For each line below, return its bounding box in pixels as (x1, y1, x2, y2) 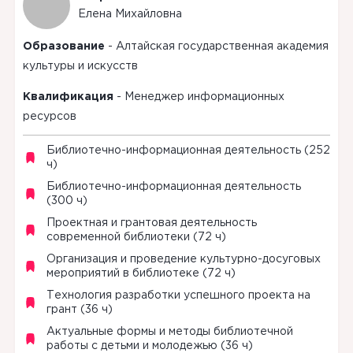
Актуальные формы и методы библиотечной (46, 326, 293, 336)
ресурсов (22, 111, 76, 121)
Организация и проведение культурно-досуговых (46, 254, 321, 264)
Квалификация (22, 91, 113, 102)
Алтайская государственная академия (115, 41, 329, 51)
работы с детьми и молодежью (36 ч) (46, 340, 253, 351)
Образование (22, 41, 105, 51)
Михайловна (114, 9, 182, 19)
